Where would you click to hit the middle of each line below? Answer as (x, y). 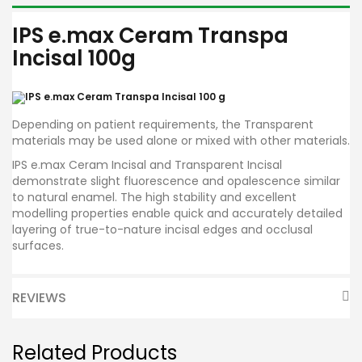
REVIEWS (39, 297)
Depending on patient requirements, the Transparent (163, 124)
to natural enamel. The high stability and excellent (154, 197)
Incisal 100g (74, 58)
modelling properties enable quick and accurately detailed (177, 213)
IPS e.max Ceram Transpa (150, 35)
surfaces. (40, 245)
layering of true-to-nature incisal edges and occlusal (162, 229)
